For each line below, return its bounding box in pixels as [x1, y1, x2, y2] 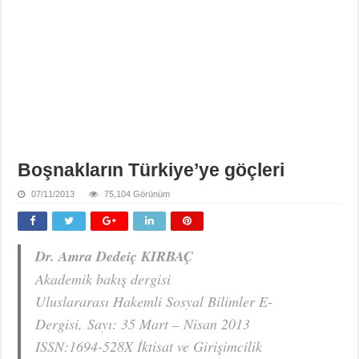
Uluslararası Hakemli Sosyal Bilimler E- [35, 292, 273, 312]
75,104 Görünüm [104, 189, 171, 200]
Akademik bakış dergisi [35, 269, 171, 289]
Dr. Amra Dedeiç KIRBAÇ [35, 246, 194, 267]
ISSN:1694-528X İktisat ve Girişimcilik [35, 337, 263, 357]
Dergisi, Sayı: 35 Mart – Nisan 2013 [35, 314, 251, 334]
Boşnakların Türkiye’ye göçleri [18, 159, 285, 181]
